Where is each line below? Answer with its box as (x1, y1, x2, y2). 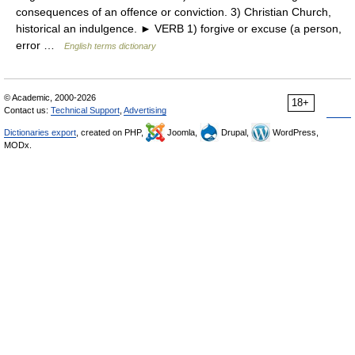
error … (16, 39, 64, 52)
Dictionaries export (4, 128, 76, 137)
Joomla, (165, 128, 200, 137)
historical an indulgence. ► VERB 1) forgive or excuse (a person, (16, 22, 342, 35)
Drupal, (219, 128, 251, 137)
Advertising (124, 105, 166, 115)
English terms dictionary (64, 41, 156, 51)
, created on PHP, (76, 128, 146, 137)
